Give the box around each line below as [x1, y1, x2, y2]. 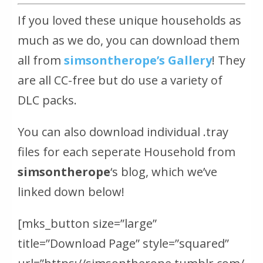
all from [18, 52, 64, 69]
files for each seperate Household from [18, 144, 235, 160]
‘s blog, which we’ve [110, 164, 217, 180]
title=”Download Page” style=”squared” [18, 235, 229, 252]
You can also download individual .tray [18, 124, 228, 140]
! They [212, 52, 245, 69]
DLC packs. [18, 92, 77, 109]
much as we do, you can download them [18, 32, 240, 49]
